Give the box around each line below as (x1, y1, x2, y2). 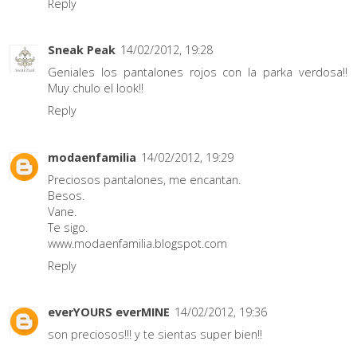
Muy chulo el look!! (48, 80, 143, 96)
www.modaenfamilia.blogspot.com (48, 235, 227, 251)
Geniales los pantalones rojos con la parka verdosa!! (48, 65, 347, 80)
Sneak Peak (48, 42, 116, 58)
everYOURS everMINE (48, 304, 170, 320)
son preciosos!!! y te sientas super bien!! (48, 327, 262, 343)
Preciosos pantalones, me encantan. (48, 171, 241, 187)
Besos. (48, 187, 84, 203)
